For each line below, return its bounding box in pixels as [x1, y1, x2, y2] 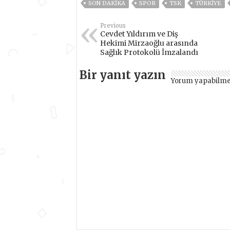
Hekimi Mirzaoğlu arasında [100, 38, 198, 48]
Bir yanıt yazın [79, 67, 166, 82]
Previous [100, 22, 126, 29]
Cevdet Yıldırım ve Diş [100, 29, 178, 39]
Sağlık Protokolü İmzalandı [100, 47, 198, 57]
